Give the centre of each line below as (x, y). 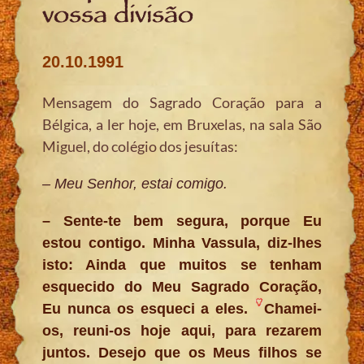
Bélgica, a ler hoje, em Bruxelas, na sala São (182, 124)
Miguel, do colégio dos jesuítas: (141, 146)
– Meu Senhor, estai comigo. (135, 183)
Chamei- (292, 308)
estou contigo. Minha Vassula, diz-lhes (182, 243)
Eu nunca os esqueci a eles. (148, 308)
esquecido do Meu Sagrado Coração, (182, 286)
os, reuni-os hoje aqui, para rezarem (182, 330)
